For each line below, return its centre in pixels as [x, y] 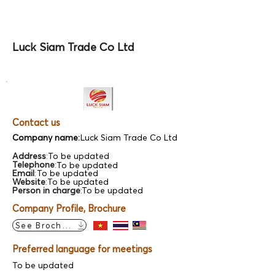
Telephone [33, 165]
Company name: [46, 137]
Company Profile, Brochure [69, 208]
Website [29, 182]
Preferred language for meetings [82, 249]
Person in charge [46, 190]
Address [29, 156]
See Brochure [46, 225]
